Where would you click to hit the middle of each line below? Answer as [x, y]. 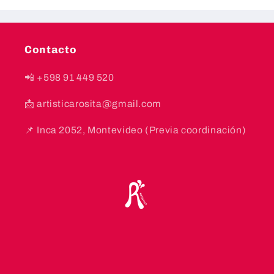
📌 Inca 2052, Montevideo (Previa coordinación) [135, 130]
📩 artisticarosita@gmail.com [93, 104]
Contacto [51, 50]
